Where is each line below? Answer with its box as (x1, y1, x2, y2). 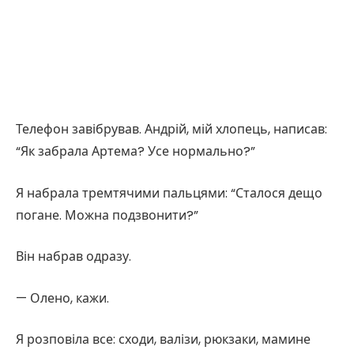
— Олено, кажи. (16, 288, 109, 307)
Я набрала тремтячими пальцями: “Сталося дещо (16, 183, 322, 202)
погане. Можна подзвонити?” (16, 205, 198, 224)
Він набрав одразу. (16, 247, 131, 266)
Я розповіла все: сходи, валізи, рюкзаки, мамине (16, 330, 311, 349)
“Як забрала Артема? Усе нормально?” (16, 141, 255, 160)
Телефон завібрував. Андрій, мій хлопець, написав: (16, 119, 327, 138)
